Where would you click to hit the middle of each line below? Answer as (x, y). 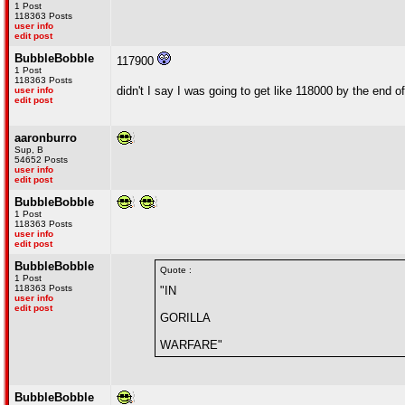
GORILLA (185, 318)
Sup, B (29, 150)
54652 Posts (41, 160)
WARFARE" (191, 345)
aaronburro (46, 138)
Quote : (176, 270)
